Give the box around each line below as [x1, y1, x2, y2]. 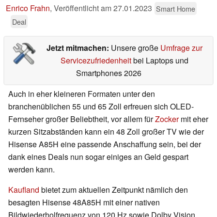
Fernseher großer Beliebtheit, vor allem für [8, 113, 155, 125]
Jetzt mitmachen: [46, 42, 111, 54]
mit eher [179, 113, 208, 125]
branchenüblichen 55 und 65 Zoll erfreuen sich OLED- [8, 101, 194, 112]
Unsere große [110, 42, 160, 54]
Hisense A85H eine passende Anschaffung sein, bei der [8, 139, 201, 150]
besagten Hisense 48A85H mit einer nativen [8, 197, 160, 208]
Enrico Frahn [6, 2, 50, 14]
